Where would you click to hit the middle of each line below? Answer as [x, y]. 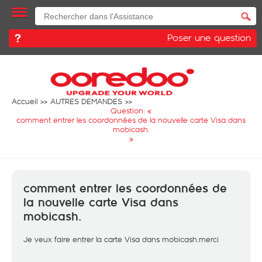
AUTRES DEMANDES [86, 101]
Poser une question [209, 37]
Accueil [25, 101]
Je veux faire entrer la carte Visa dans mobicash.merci [121, 239]
